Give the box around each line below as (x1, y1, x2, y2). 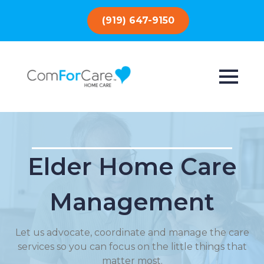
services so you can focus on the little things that (17, 241, 247, 252)
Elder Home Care (27, 152, 237, 181)
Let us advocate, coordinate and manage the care (15, 227, 249, 238)
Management (49, 187, 214, 216)
